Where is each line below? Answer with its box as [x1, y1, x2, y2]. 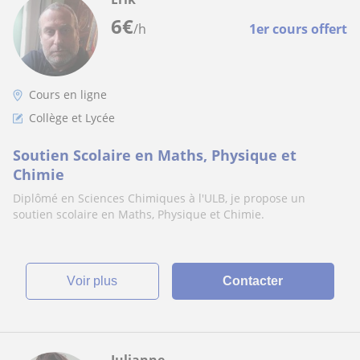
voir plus [76, 274, 118, 288]
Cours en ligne [29, 87, 107, 102]
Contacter [223, 274, 284, 288]
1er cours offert [249, 20, 347, 38]
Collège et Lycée [29, 110, 115, 125]
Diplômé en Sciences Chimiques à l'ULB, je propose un [13, 190, 305, 206]
